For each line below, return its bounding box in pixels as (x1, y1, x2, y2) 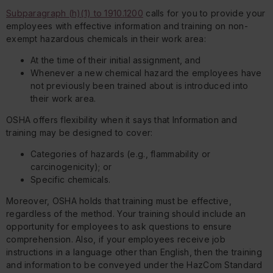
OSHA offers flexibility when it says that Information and (6, 114, 237, 125)
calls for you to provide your (143, 7, 266, 18)
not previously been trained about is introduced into (30, 80, 249, 91)
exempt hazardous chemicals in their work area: (6, 33, 206, 44)
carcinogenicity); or (30, 161, 112, 172)
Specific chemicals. (30, 174, 111, 185)
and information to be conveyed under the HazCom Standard (6, 259, 263, 270)
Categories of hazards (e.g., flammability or (30, 148, 211, 159)
